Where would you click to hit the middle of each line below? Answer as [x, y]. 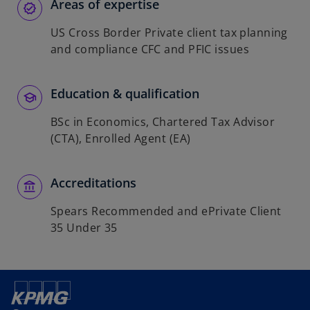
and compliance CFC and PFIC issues [150, 49]
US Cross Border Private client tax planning [169, 33]
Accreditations [93, 183]
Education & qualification [125, 93]
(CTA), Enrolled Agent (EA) [121, 138]
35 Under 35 [84, 228]
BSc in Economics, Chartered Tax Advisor [163, 122]
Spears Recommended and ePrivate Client [166, 211]
